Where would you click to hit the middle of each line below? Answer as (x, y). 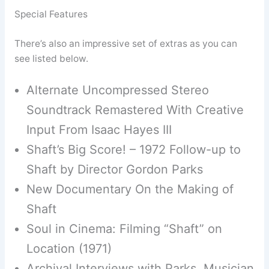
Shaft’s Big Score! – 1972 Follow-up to (133, 150)
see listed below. (51, 58)
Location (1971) (69, 249)
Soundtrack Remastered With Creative (135, 110)
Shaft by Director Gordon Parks (114, 170)
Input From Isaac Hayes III (99, 130)
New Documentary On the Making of (130, 189)
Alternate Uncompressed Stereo (117, 90)
